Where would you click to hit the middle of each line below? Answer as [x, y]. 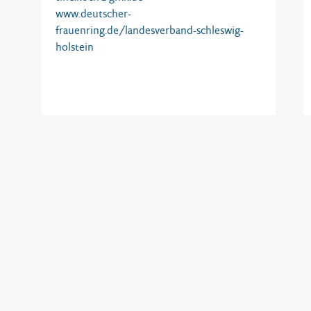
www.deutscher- [93, 14]
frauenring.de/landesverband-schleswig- [150, 30]
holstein [75, 47]
